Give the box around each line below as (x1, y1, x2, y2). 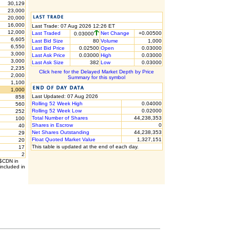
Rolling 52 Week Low (31, 108, 82, 113)
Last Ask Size (31, 60, 64, 65)
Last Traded (31, 30, 61, 36)
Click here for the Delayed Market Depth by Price (39, 69, 154, 74)
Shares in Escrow (31, 122, 73, 128)
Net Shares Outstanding (31, 129, 89, 135)
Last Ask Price (31, 52, 65, 58)
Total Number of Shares (31, 115, 88, 121)
